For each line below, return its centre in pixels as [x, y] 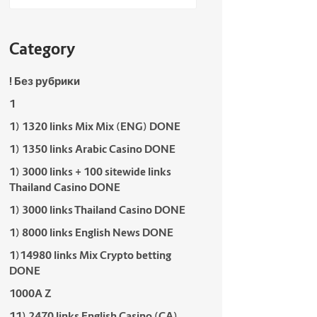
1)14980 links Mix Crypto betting [90, 255]
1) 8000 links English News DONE [91, 232]
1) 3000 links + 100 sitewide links [90, 172]
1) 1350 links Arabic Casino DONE [92, 149]
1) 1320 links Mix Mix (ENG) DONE [94, 126]
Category [42, 49]
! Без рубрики [44, 81]
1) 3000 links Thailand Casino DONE [97, 210]
